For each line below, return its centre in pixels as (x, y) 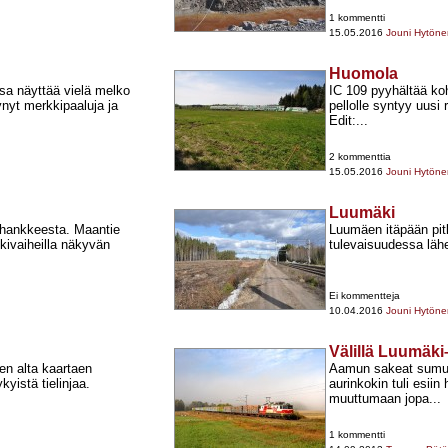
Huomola (363, 74)
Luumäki (362, 213)
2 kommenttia (360, 157)
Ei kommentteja (364, 296)
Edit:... (348, 121)
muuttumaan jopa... (385, 399)
